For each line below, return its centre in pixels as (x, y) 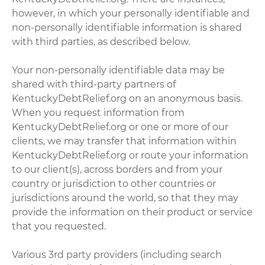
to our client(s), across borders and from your (117, 169)
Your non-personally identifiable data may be (119, 70)
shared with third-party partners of (94, 84)
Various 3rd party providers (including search (117, 254)
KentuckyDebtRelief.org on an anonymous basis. (127, 98)
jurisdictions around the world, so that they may (125, 198)
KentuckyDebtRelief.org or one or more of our (120, 127)
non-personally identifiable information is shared (127, 27)
